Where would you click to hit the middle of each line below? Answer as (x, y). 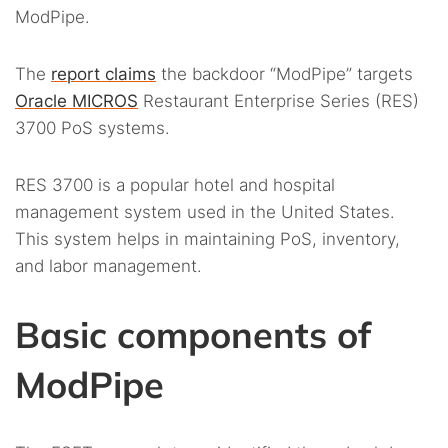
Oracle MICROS (76, 101)
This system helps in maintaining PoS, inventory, (207, 239)
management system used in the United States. (205, 212)
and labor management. (108, 266)
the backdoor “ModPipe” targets (284, 74)
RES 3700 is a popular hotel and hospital (175, 185)
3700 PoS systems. (92, 128)
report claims (103, 74)
